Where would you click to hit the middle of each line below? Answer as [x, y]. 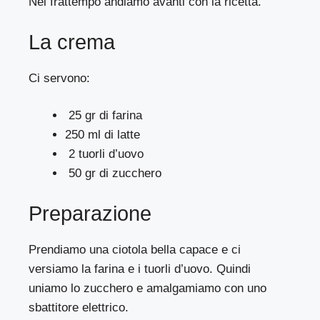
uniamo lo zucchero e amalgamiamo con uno [148, 288]
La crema [72, 42]
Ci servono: [60, 78]
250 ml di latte [102, 135]
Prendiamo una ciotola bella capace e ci [135, 249]
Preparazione [90, 213]
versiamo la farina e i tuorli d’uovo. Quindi [140, 269]
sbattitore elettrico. [79, 307]
